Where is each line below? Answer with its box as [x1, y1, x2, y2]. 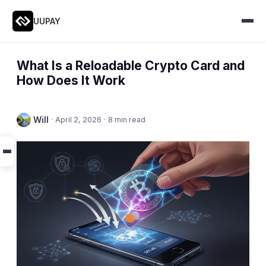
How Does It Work [17, 73, 125, 88]
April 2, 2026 [55, 115, 102, 124]
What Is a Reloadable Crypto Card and [17, 58, 245, 73]
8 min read [108, 115, 145, 124]
